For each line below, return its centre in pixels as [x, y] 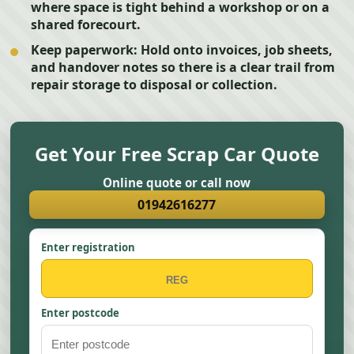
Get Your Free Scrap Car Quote [177, 154]
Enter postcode [81, 313]
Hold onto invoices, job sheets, [235, 50]
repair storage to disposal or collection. [154, 85]
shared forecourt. [86, 24]
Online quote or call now [177, 183]
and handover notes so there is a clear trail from [183, 67]
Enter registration [88, 247]
